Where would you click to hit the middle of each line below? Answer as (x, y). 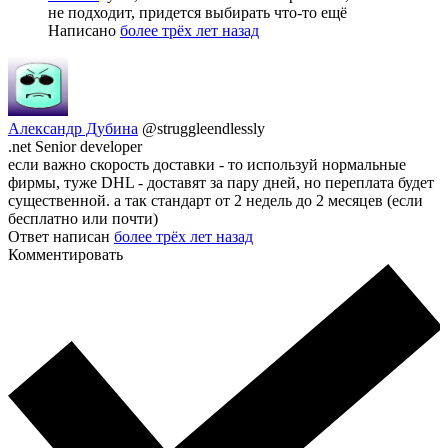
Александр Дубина (73, 128)
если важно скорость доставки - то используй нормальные (207, 164)
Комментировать (65, 254)
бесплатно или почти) (83, 218)
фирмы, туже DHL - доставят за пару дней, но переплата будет (221, 182)
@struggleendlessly (203, 128)
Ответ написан (61, 236)
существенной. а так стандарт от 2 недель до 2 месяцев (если (215, 200)
